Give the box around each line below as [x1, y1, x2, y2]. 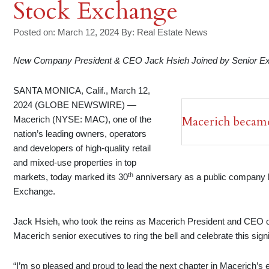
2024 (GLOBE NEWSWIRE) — [13, 100, 137, 110]
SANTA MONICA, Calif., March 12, [13, 85, 151, 96]
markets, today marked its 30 [13, 172, 128, 183]
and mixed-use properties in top [13, 157, 137, 168]
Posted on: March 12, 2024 [13, 27, 119, 38]
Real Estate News [137, 27, 208, 38]
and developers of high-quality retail [13, 143, 151, 154]
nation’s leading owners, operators [13, 128, 147, 139]
